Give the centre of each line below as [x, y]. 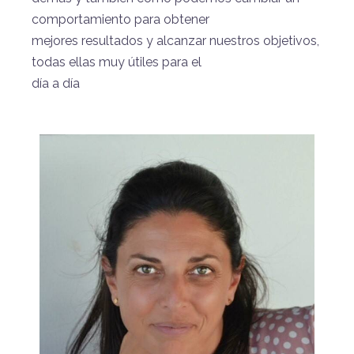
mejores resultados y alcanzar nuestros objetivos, [175, 40]
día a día [56, 83]
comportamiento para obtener [121, 19]
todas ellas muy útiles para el [117, 62]
